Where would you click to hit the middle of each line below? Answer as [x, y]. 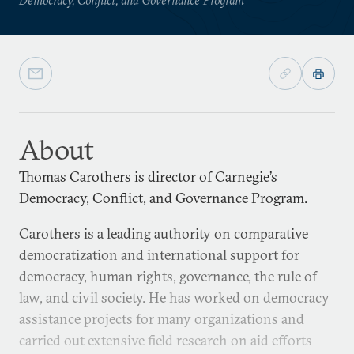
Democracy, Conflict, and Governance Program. [163, 198]
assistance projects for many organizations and [162, 319]
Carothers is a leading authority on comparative [164, 233]
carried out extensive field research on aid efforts [166, 340]
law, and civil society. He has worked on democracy [174, 298]
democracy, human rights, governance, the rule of [168, 276]
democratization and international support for [159, 255]
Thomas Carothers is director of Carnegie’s [148, 177]
